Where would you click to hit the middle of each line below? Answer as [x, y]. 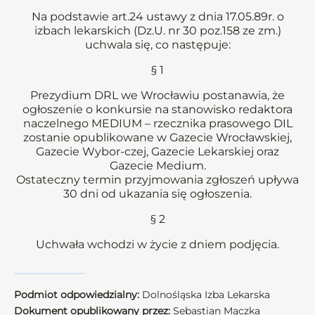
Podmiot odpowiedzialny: [77, 295]
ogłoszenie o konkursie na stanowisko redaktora [157, 109]
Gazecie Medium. [157, 166]
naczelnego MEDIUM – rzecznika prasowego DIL [157, 123]
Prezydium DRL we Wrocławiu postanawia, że [157, 95]
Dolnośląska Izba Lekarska [205, 295]
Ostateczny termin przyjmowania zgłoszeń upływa [157, 180]
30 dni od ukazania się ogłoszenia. [157, 194]
